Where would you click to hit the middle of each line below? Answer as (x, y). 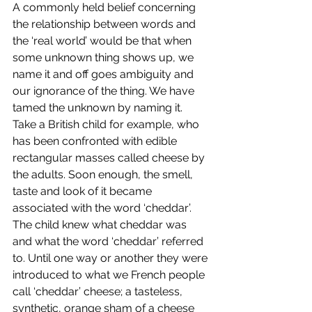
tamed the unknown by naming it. (99, 108)
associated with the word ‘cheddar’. (103, 208)
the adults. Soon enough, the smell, (104, 175)
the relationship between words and (106, 24)
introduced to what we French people (110, 275)
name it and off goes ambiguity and (104, 75)
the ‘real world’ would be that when (103, 41)
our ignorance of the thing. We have (105, 91)
